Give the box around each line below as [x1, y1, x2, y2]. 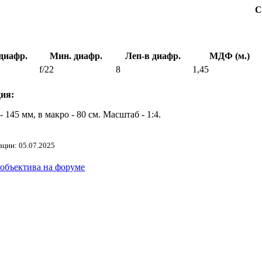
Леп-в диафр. [125, 50, 181, 61]
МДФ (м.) [209, 50, 250, 61]
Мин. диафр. [50, 50, 102, 61]
